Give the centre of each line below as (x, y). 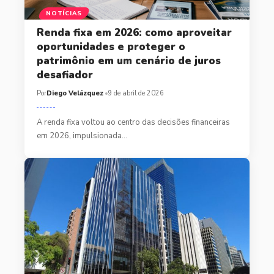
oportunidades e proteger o (111, 46)
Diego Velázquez (75, 93)
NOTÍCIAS (64, 13)
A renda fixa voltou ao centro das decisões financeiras (133, 122)
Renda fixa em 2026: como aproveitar (134, 32)
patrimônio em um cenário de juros (128, 61)
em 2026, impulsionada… (82, 135)
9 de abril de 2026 (135, 93)
